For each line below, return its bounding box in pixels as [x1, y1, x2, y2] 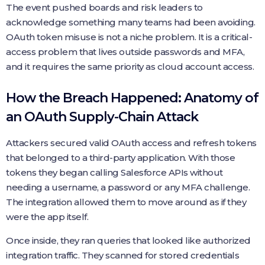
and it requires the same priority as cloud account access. [6, 61, 254, 72]
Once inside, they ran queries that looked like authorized [6, 235, 251, 246]
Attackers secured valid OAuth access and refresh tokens [6, 137, 257, 148]
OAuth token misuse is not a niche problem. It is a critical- [6, 31, 252, 43]
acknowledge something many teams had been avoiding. [6, 17, 256, 28]
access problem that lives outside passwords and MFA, [6, 46, 244, 57]
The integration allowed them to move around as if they [6, 196, 246, 208]
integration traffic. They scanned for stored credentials [6, 250, 239, 261]
